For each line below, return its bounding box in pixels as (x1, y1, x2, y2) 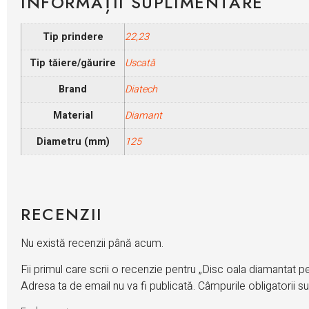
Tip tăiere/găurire (30, 56, 116, 71)
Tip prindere (42, 30, 103, 45)
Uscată (125, 56, 155, 71)
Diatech (125, 82, 157, 97)
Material (52, 108, 93, 123)
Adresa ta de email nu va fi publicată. (21, 278, 195, 295)
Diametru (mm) (36, 134, 110, 150)
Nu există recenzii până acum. (21, 235, 163, 252)
